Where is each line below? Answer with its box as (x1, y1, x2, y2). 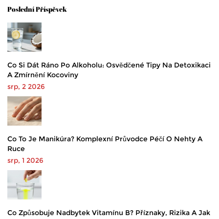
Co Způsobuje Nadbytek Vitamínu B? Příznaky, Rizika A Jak (7, 208, 210, 218)
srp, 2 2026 (7, 82, 45, 91)
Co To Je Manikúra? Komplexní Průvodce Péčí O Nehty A (7, 134, 202, 144)
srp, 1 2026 (7, 156, 44, 165)
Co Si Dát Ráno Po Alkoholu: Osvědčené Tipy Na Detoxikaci (7, 61, 211, 70)
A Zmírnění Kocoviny (7, 70, 78, 80)
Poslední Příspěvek (7, 4, 67, 14)
